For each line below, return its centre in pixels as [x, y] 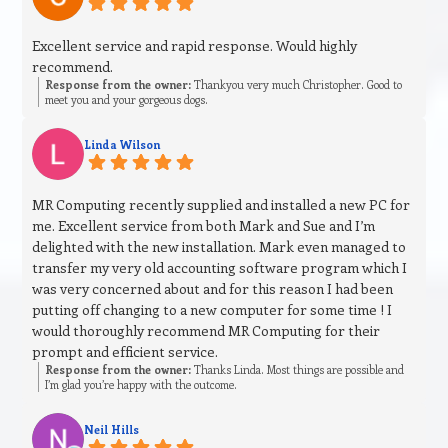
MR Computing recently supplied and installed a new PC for [221, 205]
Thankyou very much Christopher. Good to [297, 85]
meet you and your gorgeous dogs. [127, 100]
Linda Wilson [122, 145]
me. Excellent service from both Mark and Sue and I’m [204, 226]
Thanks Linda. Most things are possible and [298, 370]
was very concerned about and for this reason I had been [213, 289]
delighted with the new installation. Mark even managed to [219, 247]
